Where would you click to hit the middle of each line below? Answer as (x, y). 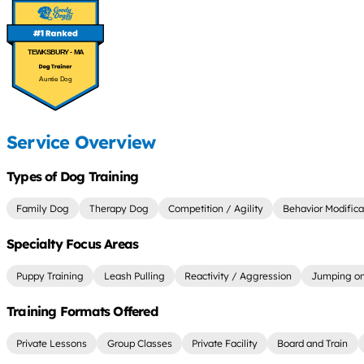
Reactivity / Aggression (238, 276)
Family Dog (43, 209)
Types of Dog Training (73, 177)
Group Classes (139, 344)
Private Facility (224, 344)
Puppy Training (50, 276)
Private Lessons (52, 344)
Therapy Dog (119, 209)
